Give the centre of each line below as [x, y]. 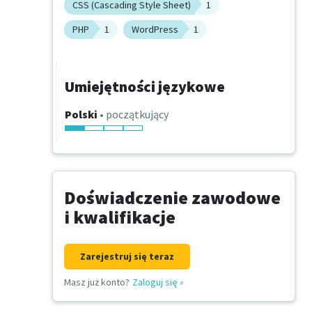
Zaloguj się [155, 282]
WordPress [155, 30]
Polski [81, 115]
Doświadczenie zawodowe [172, 198]
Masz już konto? [97, 282]
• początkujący [133, 115]
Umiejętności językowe [145, 87]
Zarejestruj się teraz [127, 257]
